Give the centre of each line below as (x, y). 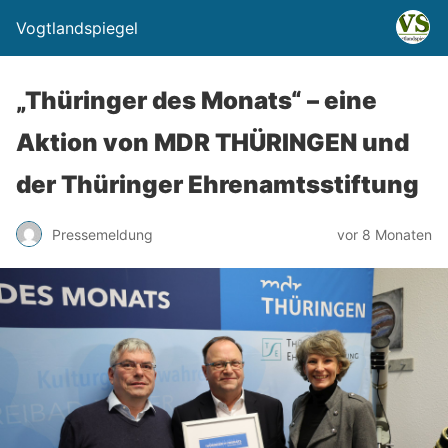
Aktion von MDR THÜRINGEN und (212, 142)
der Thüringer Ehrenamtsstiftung (217, 184)
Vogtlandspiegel (77, 28)
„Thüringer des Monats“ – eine (196, 100)
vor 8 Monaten (384, 234)
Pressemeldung (102, 234)
